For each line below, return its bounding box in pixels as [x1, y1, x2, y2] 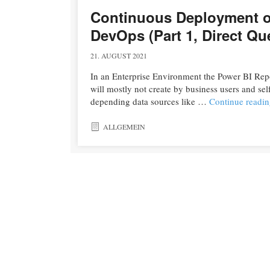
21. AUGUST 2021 [90, 50, 147, 60]
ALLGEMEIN [102, 122, 145, 132]
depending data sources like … [90, 95, 209, 108]
